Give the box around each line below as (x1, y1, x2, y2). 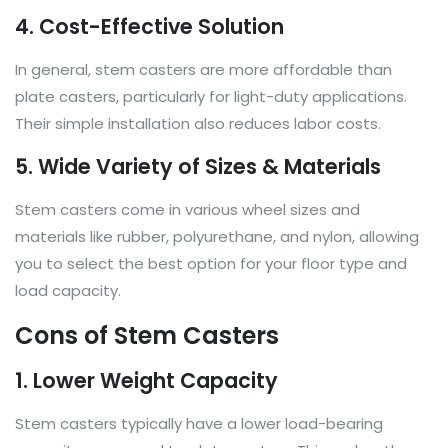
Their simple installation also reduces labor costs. (15, 112, 381, 134)
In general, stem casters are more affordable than (15, 58, 392, 80)
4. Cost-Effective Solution (15, 11, 284, 41)
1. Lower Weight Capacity (15, 365, 278, 395)
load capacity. (15, 279, 121, 301)
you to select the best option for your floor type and (15, 252, 407, 274)
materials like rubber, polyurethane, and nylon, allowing (15, 225, 419, 247)
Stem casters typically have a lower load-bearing (15, 412, 383, 434)
